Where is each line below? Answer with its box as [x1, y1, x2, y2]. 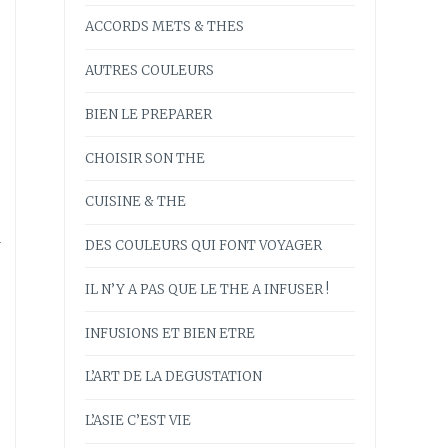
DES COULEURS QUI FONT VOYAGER [85, 237, 322, 255]
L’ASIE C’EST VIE [85, 412, 191, 430]
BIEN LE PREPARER [85, 105, 212, 123]
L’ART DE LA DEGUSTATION [85, 368, 262, 386]
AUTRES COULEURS [85, 61, 214, 79]
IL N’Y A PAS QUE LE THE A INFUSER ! [85, 280, 329, 298]
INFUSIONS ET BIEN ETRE [85, 324, 255, 342]
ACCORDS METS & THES [85, 18, 244, 36]
